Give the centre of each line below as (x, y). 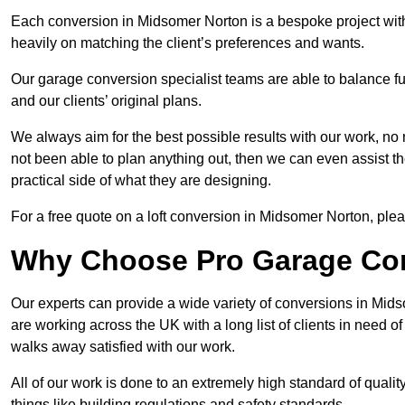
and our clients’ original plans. (106, 100)
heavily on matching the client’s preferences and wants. (189, 42)
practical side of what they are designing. (141, 180)
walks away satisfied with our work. (123, 346)
